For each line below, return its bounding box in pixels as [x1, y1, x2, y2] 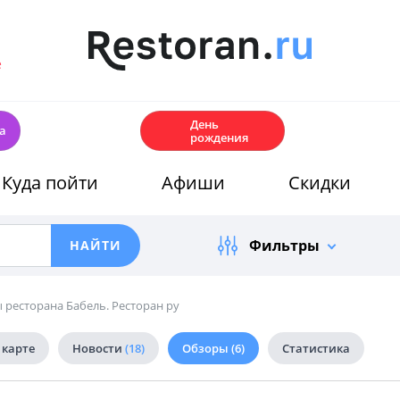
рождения [190, 129, 248, 146]
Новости [72, 340, 125, 356]
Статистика [282, 340, 350, 356]
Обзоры [182, 340, 231, 356]
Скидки [288, 171, 351, 195]
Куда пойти [2, 171, 98, 195]
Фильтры [248, 236, 320, 255]
